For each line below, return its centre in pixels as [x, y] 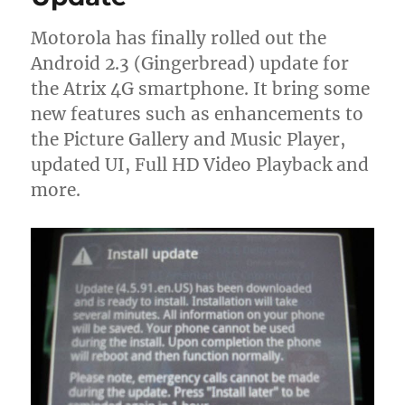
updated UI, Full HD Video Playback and [200, 164]
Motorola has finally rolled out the [179, 38]
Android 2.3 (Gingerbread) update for [190, 63]
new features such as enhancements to [198, 113]
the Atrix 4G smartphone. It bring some [201, 88]
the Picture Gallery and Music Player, [188, 139]
